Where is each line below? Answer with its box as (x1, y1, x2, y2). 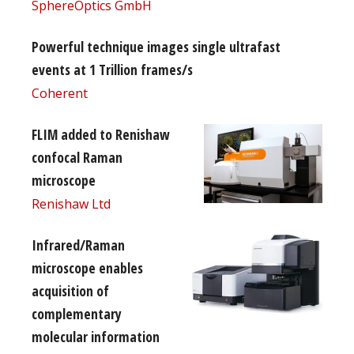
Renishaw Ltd (32, 194, 111, 213)
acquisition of (32, 281, 109, 300)
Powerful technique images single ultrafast (32, 36, 281, 56)
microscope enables (32, 258, 143, 277)
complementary (32, 303, 122, 323)
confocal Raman (32, 147, 122, 167)
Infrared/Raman (32, 235, 125, 254)
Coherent (32, 84, 88, 102)
